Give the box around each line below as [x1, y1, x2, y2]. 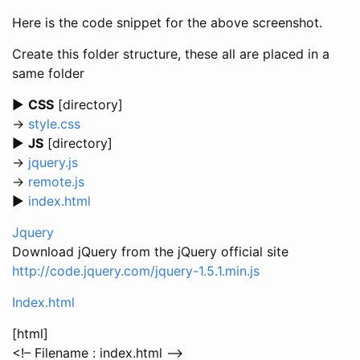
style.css [28, 115, 80, 132]
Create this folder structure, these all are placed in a [12, 45, 329, 62]
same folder [12, 64, 84, 81]
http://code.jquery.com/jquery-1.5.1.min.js [12, 262, 260, 279]
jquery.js [28, 153, 78, 170]
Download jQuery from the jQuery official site [12, 243, 288, 260]
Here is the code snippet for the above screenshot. [12, 14, 322, 31]
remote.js [28, 173, 84, 190]
